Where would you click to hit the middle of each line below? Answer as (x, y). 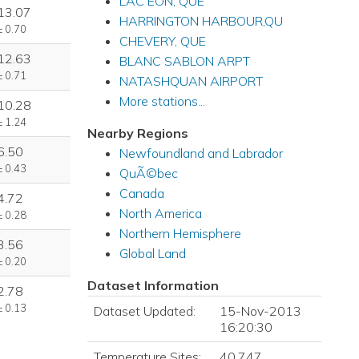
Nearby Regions (137, 133)
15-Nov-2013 (260, 311)
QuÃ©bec (148, 173)
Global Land (152, 253)
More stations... (162, 101)
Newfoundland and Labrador (201, 153)
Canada (141, 193)
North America (160, 213)
